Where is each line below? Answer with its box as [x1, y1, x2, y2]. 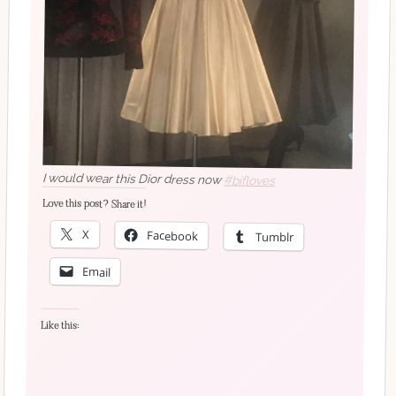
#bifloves [224, 171, 276, 187]
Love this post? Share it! [42, 197, 146, 210]
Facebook [147, 226, 199, 244]
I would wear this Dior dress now [42, 169, 225, 187]
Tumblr [255, 227, 294, 245]
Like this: [40, 319, 80, 331]
